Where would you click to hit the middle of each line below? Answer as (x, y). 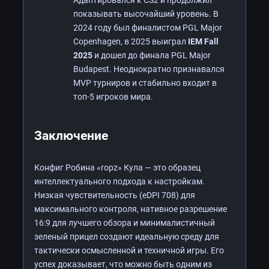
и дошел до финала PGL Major (152, 55)
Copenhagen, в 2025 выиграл (131, 41)
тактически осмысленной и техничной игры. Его (129, 250)
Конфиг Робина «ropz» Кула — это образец (117, 167)
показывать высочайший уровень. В (146, 14)
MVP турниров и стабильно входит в (145, 83)
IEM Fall (203, 41)
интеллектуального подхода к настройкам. (119, 181)
